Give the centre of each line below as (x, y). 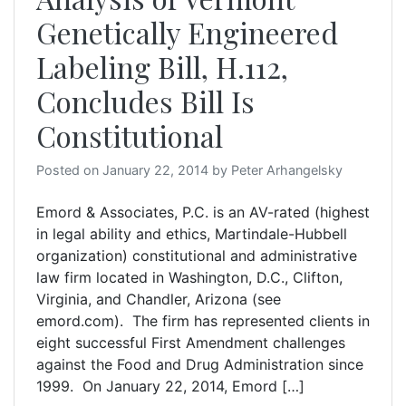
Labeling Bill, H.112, (162, 67)
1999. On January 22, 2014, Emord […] (170, 386)
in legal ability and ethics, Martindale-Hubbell (192, 234)
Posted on (69, 170)
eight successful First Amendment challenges (191, 343)
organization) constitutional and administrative (197, 256)
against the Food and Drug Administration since (200, 364)
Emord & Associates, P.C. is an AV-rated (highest (203, 212)
